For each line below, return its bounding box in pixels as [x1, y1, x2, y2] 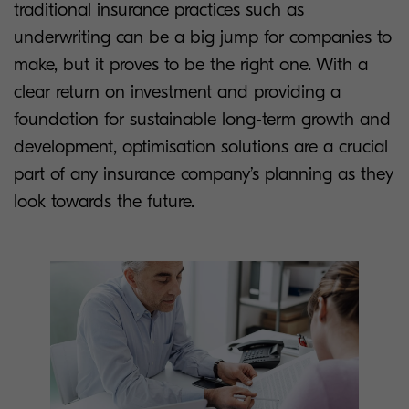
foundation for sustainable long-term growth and [14, 109, 391, 130]
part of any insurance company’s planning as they [14, 163, 393, 184]
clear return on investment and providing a [14, 81, 341, 102]
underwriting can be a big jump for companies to [14, 26, 392, 47]
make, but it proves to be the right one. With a [14, 54, 368, 75]
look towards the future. [14, 191, 194, 212]
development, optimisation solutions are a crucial [14, 136, 388, 157]
